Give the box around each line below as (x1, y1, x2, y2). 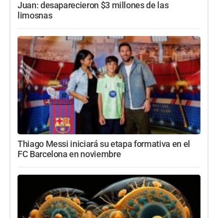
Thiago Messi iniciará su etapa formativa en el (18, 139, 190, 149)
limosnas (18, 11, 53, 21)
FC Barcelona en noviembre (18, 149, 121, 159)
